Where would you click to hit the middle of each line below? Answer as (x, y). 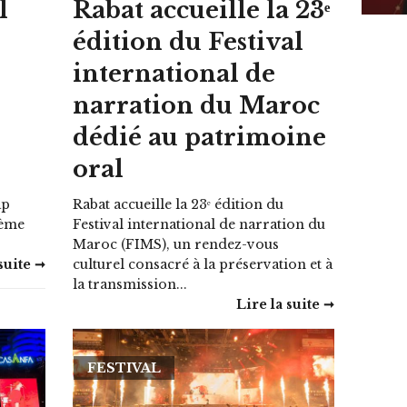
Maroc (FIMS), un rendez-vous (176, 244)
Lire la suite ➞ (285, 304)
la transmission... (130, 284)
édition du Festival (189, 42)
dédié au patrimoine (200, 137)
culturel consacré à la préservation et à (203, 264)
